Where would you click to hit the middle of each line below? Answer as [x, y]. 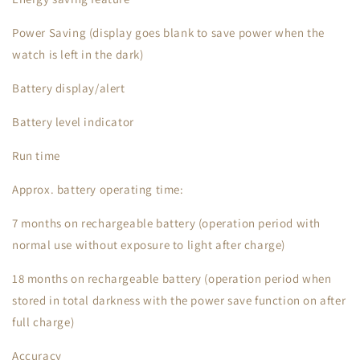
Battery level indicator [73, 122]
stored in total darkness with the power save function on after [179, 300]
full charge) [43, 322]
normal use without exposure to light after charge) [149, 245]
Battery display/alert [69, 88]
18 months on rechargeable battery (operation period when [172, 278]
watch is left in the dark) [78, 54]
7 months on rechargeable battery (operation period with [167, 223]
